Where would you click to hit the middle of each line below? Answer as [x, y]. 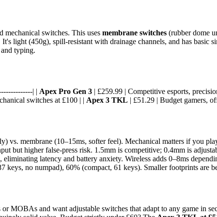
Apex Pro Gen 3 [66, 91]
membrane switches [134, 33]
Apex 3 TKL [107, 100]
